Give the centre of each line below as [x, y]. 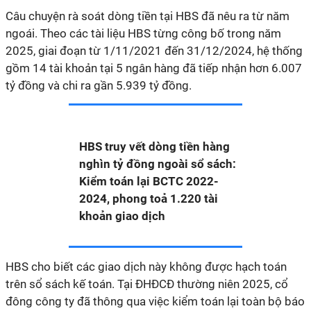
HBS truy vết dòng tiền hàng [154, 146]
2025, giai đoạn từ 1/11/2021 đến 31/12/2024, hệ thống [154, 51]
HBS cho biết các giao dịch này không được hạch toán [146, 267]
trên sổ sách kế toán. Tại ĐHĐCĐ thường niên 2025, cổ [147, 284]
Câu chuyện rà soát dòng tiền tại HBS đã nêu [122, 16]
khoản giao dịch [122, 216]
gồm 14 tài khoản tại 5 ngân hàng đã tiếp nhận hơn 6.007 [154, 68]
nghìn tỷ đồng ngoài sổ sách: [158, 164]
